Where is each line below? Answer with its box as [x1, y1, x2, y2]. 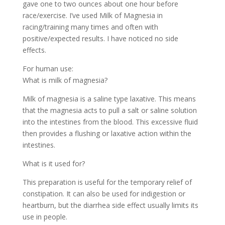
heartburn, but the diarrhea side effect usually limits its [22, 200, 198, 210]
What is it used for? [22, 159, 85, 169]
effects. [22, 45, 46, 55]
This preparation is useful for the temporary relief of [22, 177, 192, 187]
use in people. [22, 212, 67, 222]
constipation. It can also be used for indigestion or [22, 189, 185, 199]
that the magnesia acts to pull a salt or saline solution [22, 105, 197, 116]
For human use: [22, 64, 73, 74]
